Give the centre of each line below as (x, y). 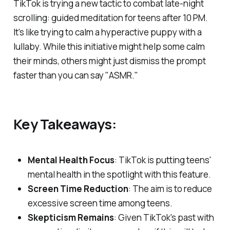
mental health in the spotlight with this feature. (119, 175)
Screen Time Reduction (78, 189)
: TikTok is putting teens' (162, 160)
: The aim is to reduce (170, 189)
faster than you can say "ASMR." (75, 75)
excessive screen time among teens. (100, 203)
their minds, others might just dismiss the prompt (109, 61)
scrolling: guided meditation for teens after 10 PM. (110, 18)
